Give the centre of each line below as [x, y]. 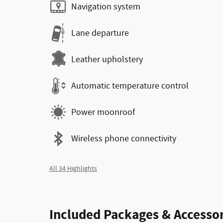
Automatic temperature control [130, 86]
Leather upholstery [107, 59]
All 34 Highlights [73, 169]
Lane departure [100, 33]
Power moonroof [103, 112]
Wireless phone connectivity [124, 139]
